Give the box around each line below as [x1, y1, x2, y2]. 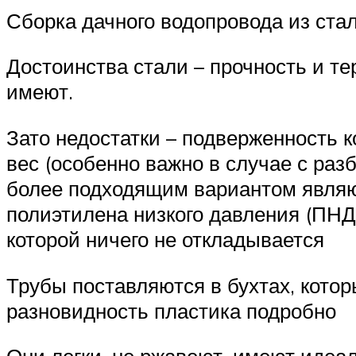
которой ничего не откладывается [6, 226, 324, 253]
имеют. [6, 79, 73, 105]
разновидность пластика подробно [6, 297, 336, 323]
